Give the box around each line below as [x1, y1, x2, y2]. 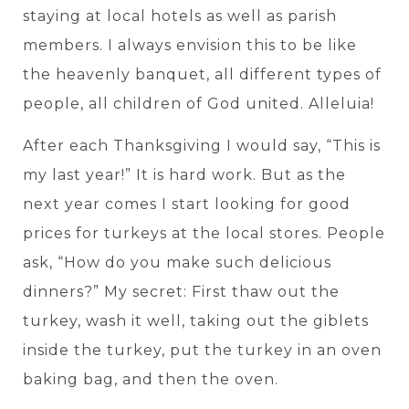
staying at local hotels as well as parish [23, 6, 337, 25]
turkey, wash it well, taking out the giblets [23, 311, 369, 330]
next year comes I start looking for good [23, 194, 351, 213]
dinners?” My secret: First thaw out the [23, 282, 340, 300]
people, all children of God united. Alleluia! [23, 94, 374, 112]
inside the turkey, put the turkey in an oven [23, 341, 382, 359]
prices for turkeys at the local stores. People [23, 224, 385, 242]
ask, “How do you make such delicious [23, 253, 331, 271]
